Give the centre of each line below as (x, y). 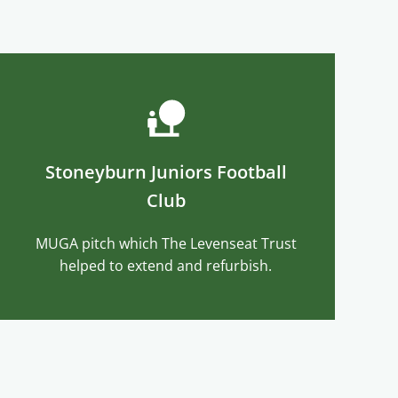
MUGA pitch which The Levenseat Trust (166, 243)
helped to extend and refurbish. (166, 265)
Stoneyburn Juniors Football (166, 171)
